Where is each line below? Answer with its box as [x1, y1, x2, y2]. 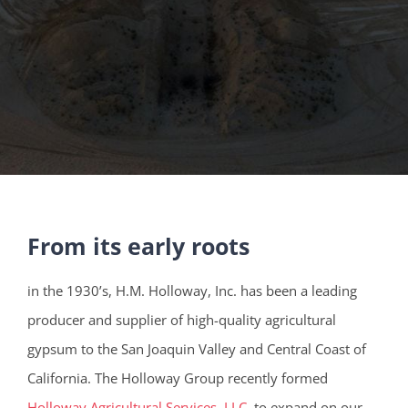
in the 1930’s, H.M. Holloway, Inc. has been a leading [26, 281, 357, 301]
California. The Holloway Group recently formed [26, 369, 328, 388]
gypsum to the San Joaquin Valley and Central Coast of [26, 340, 366, 359]
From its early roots [26, 230, 250, 262]
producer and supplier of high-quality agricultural [26, 311, 336, 330]
